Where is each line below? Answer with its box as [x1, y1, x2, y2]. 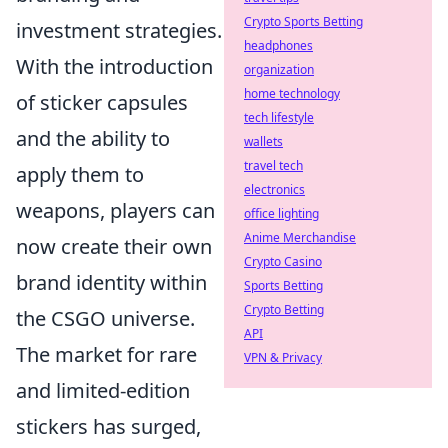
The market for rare [16, 341, 197, 368]
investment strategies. [16, 17, 222, 44]
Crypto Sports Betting [244, 13, 363, 30]
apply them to [16, 161, 144, 188]
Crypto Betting [244, 301, 324, 318]
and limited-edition [16, 377, 190, 404]
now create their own [16, 233, 212, 260]
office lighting [244, 205, 319, 222]
